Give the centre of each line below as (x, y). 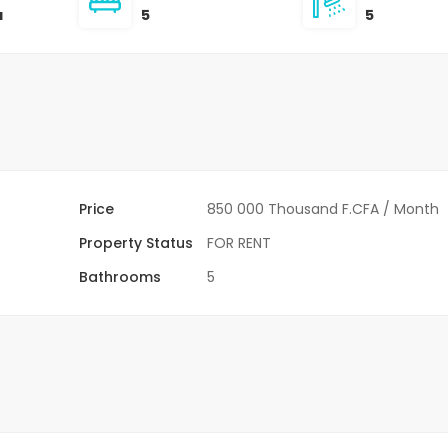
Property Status (136, 242)
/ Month (411, 208)
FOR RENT (239, 242)
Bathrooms (120, 276)
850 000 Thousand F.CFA (293, 208)
